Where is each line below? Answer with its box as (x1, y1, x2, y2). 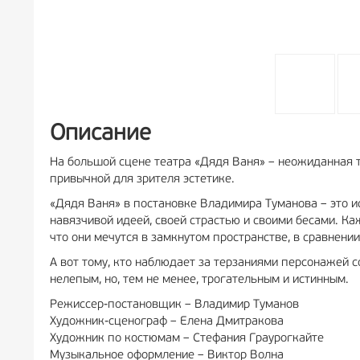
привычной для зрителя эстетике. (50, 174, 235, 186)
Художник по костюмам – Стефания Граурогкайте (50, 333, 324, 345)
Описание (50, 123, 151, 145)
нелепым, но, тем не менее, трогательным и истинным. (50, 274, 349, 286)
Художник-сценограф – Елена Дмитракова (50, 316, 284, 328)
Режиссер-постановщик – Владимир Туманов (50, 299, 299, 311)
